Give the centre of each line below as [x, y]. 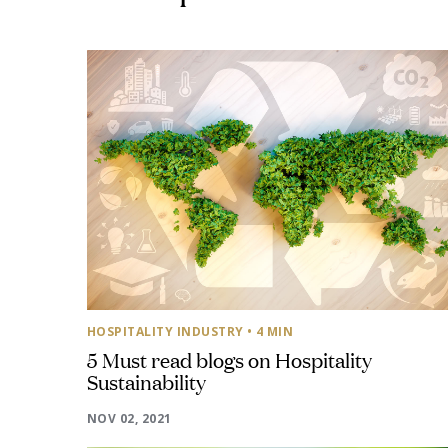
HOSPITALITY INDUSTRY [165, 331]
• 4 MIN [270, 331]
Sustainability [146, 381]
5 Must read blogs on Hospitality [229, 359]
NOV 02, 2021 [129, 418]
